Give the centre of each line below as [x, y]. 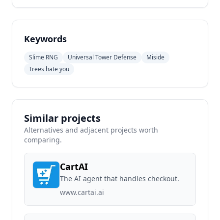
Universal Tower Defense [102, 57]
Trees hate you [49, 69]
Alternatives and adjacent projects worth [91, 130]
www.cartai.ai [82, 192]
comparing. [43, 140]
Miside [155, 57]
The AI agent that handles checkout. [120, 179]
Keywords [45, 39]
